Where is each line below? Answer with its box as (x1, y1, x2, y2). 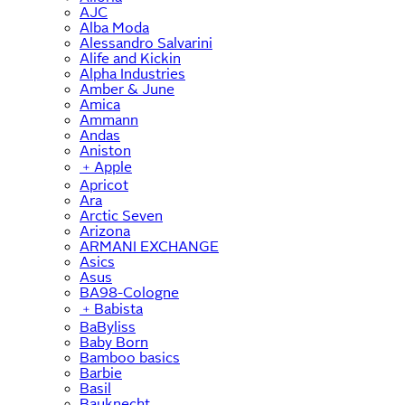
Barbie (80, 364, 122, 381)
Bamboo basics (80, 349, 180, 365)
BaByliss (80, 318, 136, 334)
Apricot (80, 176, 128, 193)
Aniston (80, 142, 131, 158)
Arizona (80, 222, 130, 239)
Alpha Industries (80, 65, 185, 81)
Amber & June (80, 80, 174, 97)
